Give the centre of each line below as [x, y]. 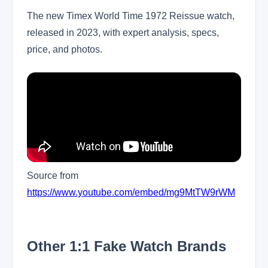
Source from [53, 176]
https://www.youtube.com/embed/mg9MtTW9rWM [131, 192]
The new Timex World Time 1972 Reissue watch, [131, 16]
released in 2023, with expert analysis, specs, [123, 33]
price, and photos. [65, 49]
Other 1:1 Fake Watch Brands [127, 246]
